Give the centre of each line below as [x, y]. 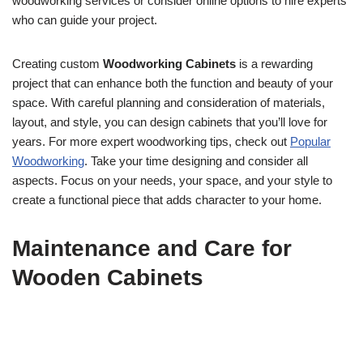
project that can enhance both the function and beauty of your [173, 83]
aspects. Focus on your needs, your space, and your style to [172, 180]
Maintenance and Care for [152, 248]
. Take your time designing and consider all [196, 160]
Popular [310, 141]
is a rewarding [274, 63]
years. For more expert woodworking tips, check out [151, 141]
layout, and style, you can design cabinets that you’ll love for [170, 122]
